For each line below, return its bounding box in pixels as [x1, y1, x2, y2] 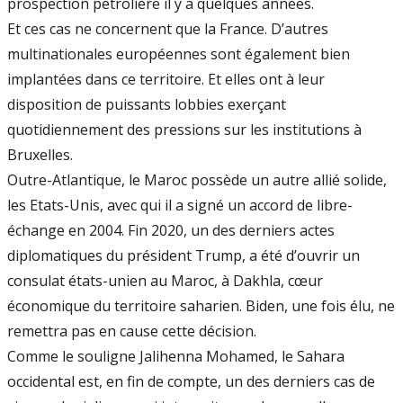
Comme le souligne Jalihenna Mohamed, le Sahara [7, 346, 345, 367]
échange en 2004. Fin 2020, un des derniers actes [7, 220, 335, 241]
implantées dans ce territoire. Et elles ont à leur [7, 69, 325, 90]
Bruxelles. [7, 145, 73, 166]
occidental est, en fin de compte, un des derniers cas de [7, 372, 375, 392]
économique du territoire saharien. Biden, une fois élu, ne [7, 296, 395, 317]
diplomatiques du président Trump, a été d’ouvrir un [7, 246, 360, 266]
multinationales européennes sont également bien [7, 44, 350, 65]
